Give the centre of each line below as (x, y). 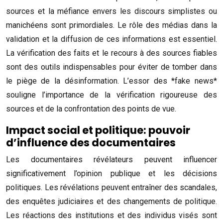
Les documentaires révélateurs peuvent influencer (111, 160)
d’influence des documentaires (91, 143)
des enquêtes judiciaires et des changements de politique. (111, 201)
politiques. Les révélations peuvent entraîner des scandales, (111, 187)
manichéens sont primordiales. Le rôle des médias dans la (111, 25)
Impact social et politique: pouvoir (98, 130)
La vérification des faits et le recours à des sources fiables (111, 53)
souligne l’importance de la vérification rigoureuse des (111, 95)
